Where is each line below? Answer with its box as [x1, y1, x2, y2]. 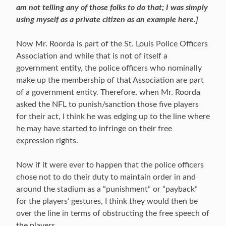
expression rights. [16, 137, 78, 145]
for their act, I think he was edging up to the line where [16, 112, 210, 121]
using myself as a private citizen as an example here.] [16, 16, 198, 24]
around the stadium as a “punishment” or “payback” [16, 185, 198, 193]
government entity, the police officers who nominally [16, 64, 202, 72]
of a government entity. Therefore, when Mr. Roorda [16, 88, 200, 96]
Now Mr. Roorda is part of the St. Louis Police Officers [16, 40, 208, 48]
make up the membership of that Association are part [16, 76, 204, 84]
